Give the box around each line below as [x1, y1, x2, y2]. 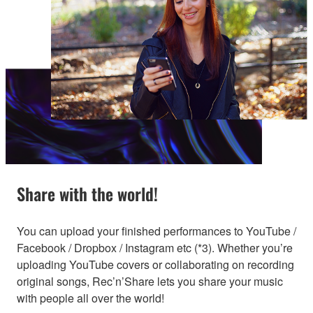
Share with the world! [17, 181, 158, 207]
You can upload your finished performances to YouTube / [17, 223, 296, 240]
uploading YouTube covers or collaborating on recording [17, 256, 294, 273]
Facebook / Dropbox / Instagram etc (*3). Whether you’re [17, 240, 293, 256]
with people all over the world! [17, 290, 164, 307]
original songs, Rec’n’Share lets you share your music [17, 273, 283, 290]
